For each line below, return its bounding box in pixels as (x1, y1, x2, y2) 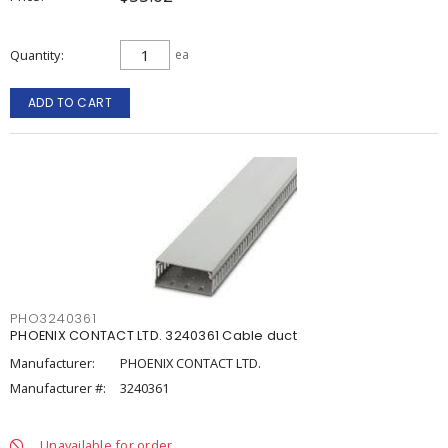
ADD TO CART (27, 94, 113, 111)
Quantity (10, 46, 60, 64)
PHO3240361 (10, 310, 97, 327)
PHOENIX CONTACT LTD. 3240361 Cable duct (10, 327, 297, 344)
